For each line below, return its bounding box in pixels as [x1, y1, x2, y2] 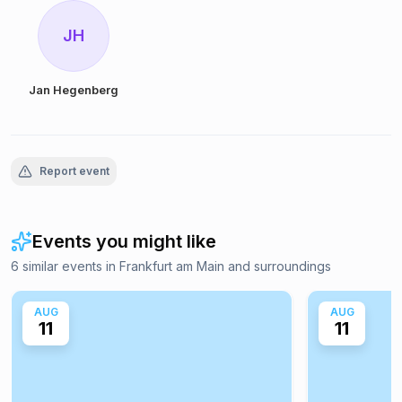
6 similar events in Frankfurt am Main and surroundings [11, 258, 331, 274]
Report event [39, 164, 109, 178]
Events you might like [32, 231, 216, 252]
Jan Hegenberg [29, 82, 118, 97]
